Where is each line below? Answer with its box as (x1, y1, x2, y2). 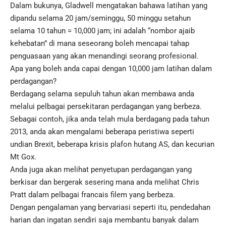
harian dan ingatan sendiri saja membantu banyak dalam (10, 215, 199, 225)
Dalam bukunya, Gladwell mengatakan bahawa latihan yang (10, 1, 207, 11)
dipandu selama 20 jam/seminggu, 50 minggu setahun (10, 14, 191, 23)
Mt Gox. (10, 152, 36, 162)
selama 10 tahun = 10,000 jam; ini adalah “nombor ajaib (10, 26, 195, 36)
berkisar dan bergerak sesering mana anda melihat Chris (10, 178, 199, 187)
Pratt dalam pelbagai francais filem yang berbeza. (10, 190, 175, 200)
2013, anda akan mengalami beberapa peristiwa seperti (10, 127, 194, 137)
